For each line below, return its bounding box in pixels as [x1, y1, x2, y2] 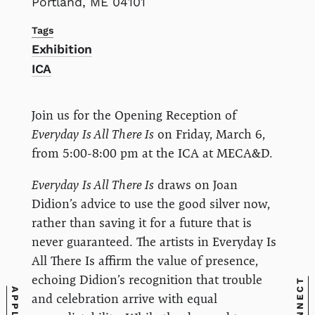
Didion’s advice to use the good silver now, [31, 196, 270, 212]
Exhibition [31, 41, 93, 56]
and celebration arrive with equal [31, 291, 217, 307]
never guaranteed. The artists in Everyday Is [31, 234, 276, 250]
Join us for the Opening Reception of [31, 108, 236, 123]
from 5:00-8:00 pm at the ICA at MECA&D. [31, 146, 273, 161]
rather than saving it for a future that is [31, 215, 252, 231]
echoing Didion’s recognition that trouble [31, 272, 262, 288]
